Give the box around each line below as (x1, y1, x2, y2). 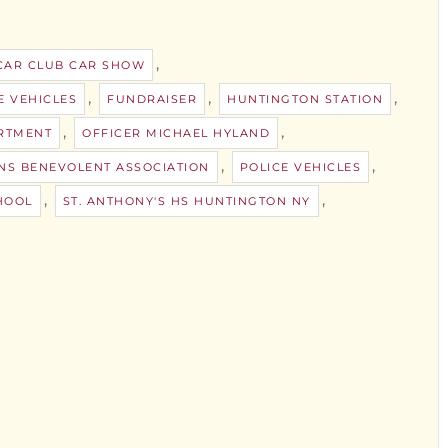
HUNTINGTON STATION (227, 92, 383, 107)
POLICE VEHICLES (239, 160, 361, 175)
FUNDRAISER (107, 92, 197, 107)
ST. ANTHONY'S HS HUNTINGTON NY (62, 194, 311, 209)
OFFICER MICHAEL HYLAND (82, 126, 270, 141)
